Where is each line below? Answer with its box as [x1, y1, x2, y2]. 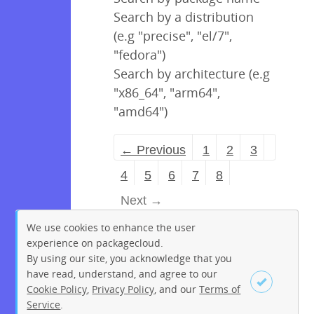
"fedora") [114, 46, 165, 64]
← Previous [121, 143, 186, 158]
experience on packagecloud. [27, 235, 164, 250]
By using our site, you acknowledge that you [27, 251, 233, 265]
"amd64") [114, 103, 168, 121]
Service [27, 297, 61, 311]
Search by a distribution [114, 8, 254, 26]
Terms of [199, 282, 241, 296]
